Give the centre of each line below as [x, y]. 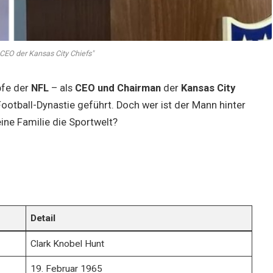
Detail [43, 218]
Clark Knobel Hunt [68, 243]
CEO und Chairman [118, 88]
